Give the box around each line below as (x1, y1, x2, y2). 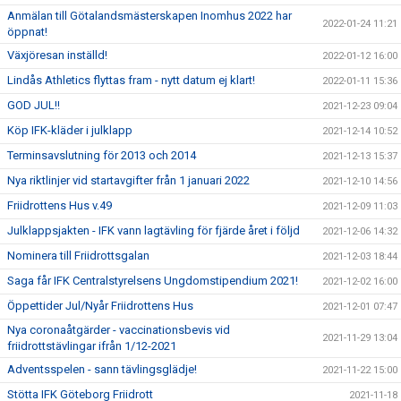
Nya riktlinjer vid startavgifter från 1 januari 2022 (7, 174, 250, 187)
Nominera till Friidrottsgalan (7, 249, 149, 262)
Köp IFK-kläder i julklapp (7, 124, 132, 137)
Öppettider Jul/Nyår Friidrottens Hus (7, 299, 193, 312)
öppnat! (7, 25, 47, 38)
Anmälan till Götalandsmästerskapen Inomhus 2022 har (7, 9, 292, 22)
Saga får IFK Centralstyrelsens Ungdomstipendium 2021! (7, 274, 298, 287)
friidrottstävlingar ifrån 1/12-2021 (7, 339, 176, 353)
